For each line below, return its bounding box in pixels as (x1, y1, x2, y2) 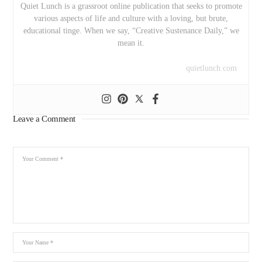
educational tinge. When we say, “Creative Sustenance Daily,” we (23, 26, 239, 36)
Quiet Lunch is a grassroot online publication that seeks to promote (20, 2, 242, 11)
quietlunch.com (185, 64, 237, 73)
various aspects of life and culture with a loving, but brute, (34, 14, 228, 23)
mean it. (118, 39, 144, 48)
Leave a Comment (13, 114, 75, 124)
